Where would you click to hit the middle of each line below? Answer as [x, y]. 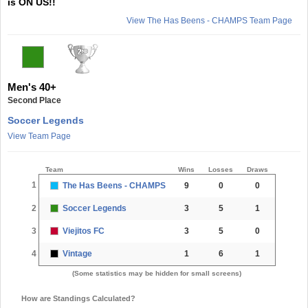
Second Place [34, 100]
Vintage [77, 253]
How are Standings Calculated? [78, 298]
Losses [221, 169]
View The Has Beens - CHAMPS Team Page [209, 20]
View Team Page [39, 136]
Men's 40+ [32, 87]
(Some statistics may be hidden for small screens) [157, 273]
